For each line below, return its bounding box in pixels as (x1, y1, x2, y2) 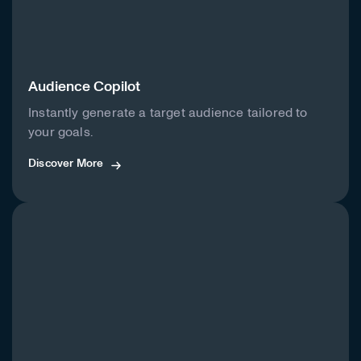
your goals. (28, 126, 93, 139)
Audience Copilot (28, 80, 140, 95)
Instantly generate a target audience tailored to (28, 106, 308, 120)
